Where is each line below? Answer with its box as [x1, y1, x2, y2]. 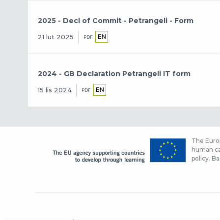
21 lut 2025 [38, 33, 74, 41]
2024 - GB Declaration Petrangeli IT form [38, 69, 191, 78]
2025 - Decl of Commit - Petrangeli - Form [38, 16, 194, 25]
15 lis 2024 [38, 86, 72, 94]
